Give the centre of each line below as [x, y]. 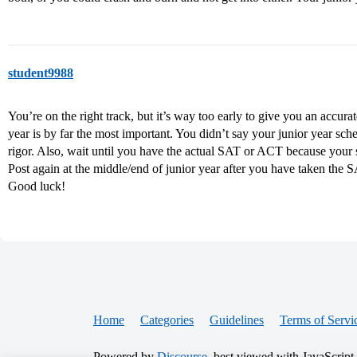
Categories [167, 320]
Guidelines [237, 320]
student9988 [41, 73]
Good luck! [37, 186]
